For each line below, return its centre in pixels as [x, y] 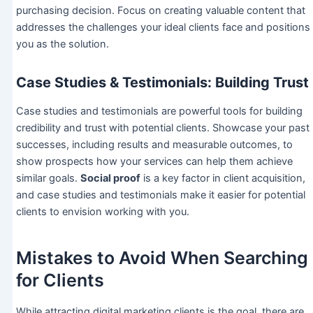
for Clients [60, 280]
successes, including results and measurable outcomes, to [154, 145]
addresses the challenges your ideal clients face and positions [163, 28]
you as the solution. [62, 44]
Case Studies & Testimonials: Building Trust [162, 83]
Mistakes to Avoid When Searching [162, 257]
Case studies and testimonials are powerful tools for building [159, 111]
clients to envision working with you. [102, 212]
